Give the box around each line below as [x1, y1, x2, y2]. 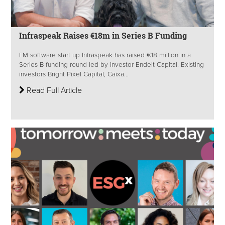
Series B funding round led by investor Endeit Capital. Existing [19, 60, 204, 69]
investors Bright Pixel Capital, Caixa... [19, 70, 129, 78]
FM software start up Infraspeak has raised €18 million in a [19, 51, 191, 59]
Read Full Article [25, 85, 82, 95]
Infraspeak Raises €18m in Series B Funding [19, 30, 187, 41]
